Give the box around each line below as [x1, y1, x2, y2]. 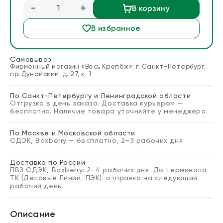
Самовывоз [10, 56, 52, 63]
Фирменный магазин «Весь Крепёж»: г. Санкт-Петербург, [10, 64, 206, 70]
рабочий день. [10, 183, 64, 190]
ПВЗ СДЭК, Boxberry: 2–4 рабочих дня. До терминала [10, 167, 207, 174]
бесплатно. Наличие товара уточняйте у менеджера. [10, 108, 208, 115]
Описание [10, 210, 55, 219]
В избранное [91, 24, 141, 32]
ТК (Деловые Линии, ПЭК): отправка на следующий [10, 175, 198, 182]
